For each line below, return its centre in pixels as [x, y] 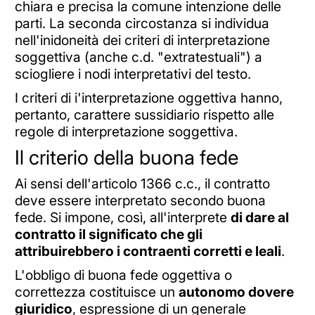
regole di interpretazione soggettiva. [128, 131]
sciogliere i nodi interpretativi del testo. [134, 74]
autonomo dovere [236, 292]
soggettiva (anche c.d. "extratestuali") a [138, 57]
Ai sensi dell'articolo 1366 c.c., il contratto [142, 184]
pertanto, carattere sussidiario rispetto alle [144, 114]
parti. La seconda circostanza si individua [142, 24]
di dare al [259, 218]
